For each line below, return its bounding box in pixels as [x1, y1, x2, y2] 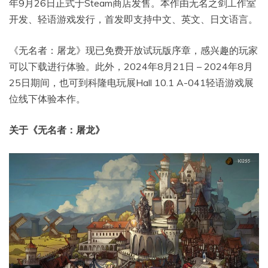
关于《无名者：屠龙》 [9, 123, 105, 136]
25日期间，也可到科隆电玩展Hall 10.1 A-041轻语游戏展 [9, 76, 254, 89]
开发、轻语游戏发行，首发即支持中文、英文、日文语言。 [9, 13, 258, 25]
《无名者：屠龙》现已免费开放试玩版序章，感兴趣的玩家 [9, 44, 258, 56]
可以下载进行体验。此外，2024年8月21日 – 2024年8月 [9, 60, 253, 72]
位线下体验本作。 [9, 92, 86, 105]
